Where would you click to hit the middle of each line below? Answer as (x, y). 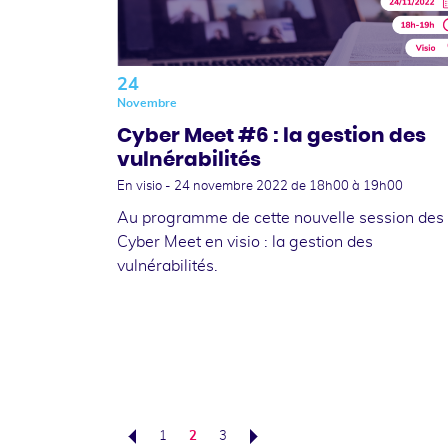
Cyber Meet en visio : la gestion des (245, 241)
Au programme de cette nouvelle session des (280, 217)
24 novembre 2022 (232, 186)
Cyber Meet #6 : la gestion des (271, 135)
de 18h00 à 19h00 (347, 186)
